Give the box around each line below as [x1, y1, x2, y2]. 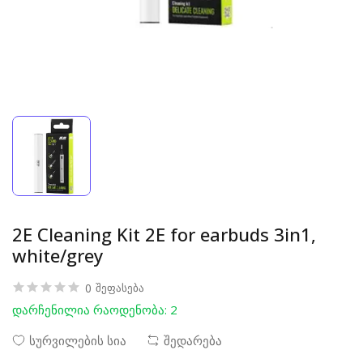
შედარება [164, 332, 222, 348]
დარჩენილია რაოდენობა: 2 [12, 301, 177, 318]
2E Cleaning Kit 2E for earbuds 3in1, [12, 222, 316, 246]
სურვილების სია [29, 332, 126, 348]
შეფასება [96, 280, 144, 295]
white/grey [12, 243, 103, 267]
